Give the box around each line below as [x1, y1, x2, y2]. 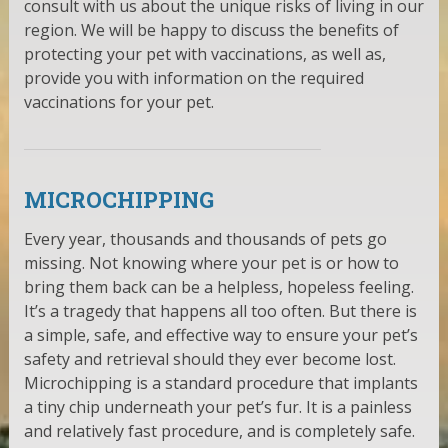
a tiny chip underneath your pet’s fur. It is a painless [23, 395, 412, 418]
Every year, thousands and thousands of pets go [23, 227, 387, 250]
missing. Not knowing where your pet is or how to [23, 251, 399, 274]
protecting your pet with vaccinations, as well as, [23, 42, 386, 65]
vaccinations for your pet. [23, 90, 214, 113]
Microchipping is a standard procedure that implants [23, 371, 418, 394]
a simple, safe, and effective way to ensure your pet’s [23, 323, 418, 346]
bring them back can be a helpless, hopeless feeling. [23, 275, 414, 298]
